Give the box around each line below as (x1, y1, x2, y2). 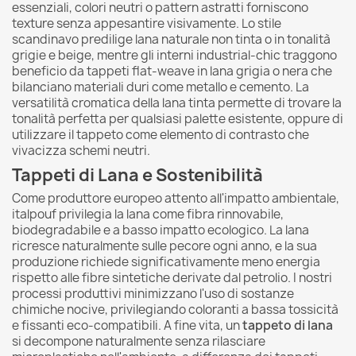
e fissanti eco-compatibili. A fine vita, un (12, 316, 242, 334)
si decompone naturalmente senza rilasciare (12, 332, 265, 350)
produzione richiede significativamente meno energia (12, 253, 320, 270)
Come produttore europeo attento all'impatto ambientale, (12, 189, 339, 207)
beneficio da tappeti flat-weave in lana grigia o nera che (12, 62, 332, 79)
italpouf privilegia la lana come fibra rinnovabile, (12, 205, 284, 222)
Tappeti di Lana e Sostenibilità (12, 163, 263, 187)
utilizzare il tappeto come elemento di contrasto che (12, 126, 309, 143)
